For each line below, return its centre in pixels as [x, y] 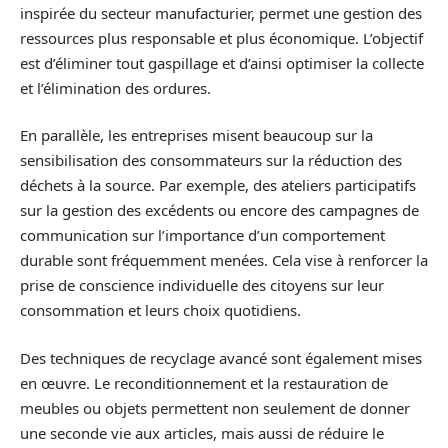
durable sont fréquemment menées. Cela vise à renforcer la [224, 260]
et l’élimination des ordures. [115, 87]
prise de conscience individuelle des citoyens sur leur [202, 285]
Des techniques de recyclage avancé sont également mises [221, 357]
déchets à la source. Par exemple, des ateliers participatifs [218, 185]
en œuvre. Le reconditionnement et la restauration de [204, 382]
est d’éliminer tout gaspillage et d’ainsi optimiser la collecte [222, 62]
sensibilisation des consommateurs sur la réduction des [211, 160]
